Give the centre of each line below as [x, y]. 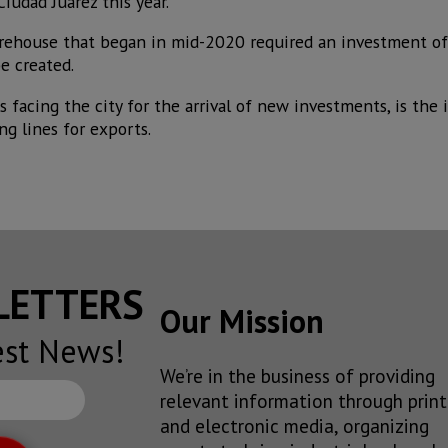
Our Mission [242, 320]
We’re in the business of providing [297, 376]
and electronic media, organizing [294, 426]
